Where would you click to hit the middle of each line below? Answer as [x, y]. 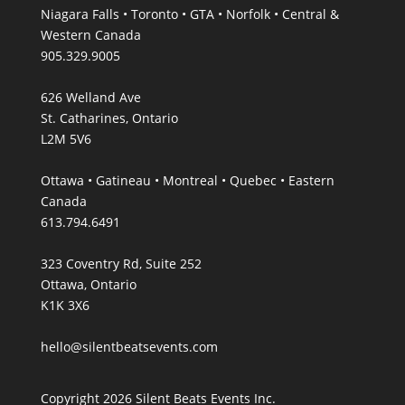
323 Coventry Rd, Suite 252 [121, 263]
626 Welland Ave [90, 97]
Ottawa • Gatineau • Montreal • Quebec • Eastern [187, 180]
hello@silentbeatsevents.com [129, 346]
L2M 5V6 [66, 138]
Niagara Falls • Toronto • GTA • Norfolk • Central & [189, 14]
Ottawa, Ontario [88, 284]
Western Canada [90, 34]
